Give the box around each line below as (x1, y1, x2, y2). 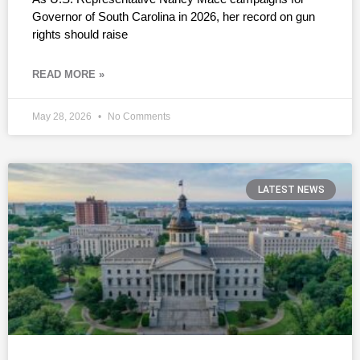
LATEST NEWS (257, 183, 325, 195)
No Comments (105, 110, 170, 122)
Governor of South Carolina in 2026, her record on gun (32, 9, 315, 23)
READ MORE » (32, 67, 104, 80)
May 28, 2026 (32, 110, 94, 122)
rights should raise (32, 27, 128, 41)
